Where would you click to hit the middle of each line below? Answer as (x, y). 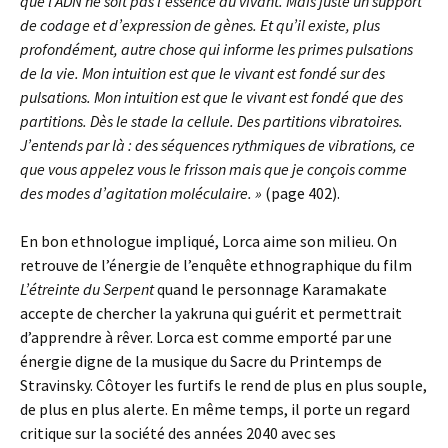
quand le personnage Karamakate (270, 288)
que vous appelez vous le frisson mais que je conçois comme (213, 168)
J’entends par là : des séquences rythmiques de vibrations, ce (217, 144)
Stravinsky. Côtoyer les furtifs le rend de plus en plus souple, (223, 384)
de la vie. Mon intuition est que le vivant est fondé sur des (202, 72)
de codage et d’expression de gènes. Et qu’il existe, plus (200, 24)
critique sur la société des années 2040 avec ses (178, 432)
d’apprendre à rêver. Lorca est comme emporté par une (206, 336)
